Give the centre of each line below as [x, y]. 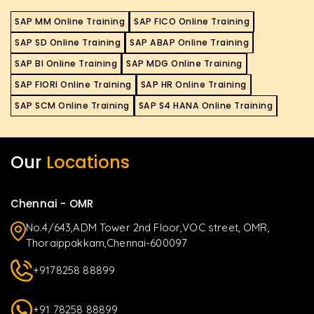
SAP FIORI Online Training [73, 84]
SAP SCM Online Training [72, 105]
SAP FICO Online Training [192, 21]
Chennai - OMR [52, 204]
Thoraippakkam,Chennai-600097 [107, 243]
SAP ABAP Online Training [189, 42]
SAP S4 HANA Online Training [205, 105]
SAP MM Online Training [70, 21]
